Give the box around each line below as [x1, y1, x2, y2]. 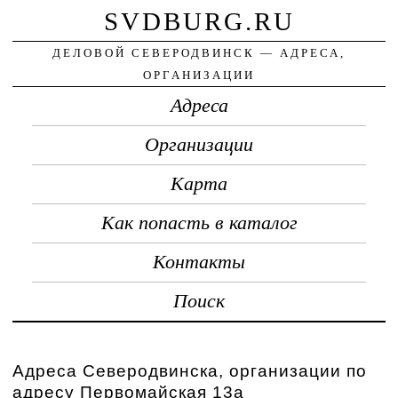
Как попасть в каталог [100, 211, 298, 234]
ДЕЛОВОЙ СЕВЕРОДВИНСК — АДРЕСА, [52, 45, 346, 60]
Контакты [153, 251, 245, 273]
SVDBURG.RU [103, 6, 295, 36]
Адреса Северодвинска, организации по [12, 361, 368, 380]
